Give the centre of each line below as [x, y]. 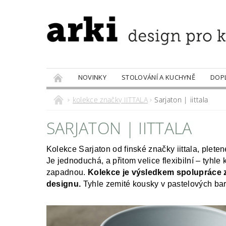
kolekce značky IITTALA [110, 100]
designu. [64, 184]
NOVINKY [92, 77]
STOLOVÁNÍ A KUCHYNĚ [159, 77]
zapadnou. [66, 172]
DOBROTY [151, 95]
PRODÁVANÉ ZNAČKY [87, 95]
